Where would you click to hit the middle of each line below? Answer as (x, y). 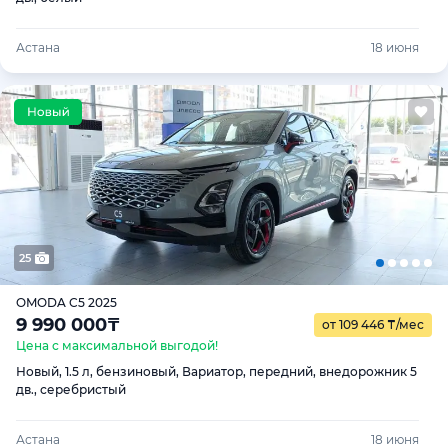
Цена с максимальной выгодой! (117, 345)
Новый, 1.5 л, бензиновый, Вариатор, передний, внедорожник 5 (216, 371)
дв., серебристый (71, 389)
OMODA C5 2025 (66, 302)
